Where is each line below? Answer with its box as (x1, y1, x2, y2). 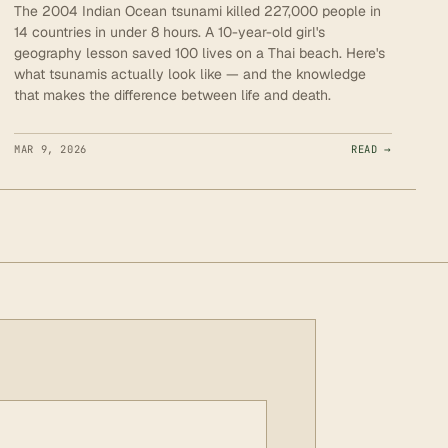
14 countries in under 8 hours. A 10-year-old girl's (14, 22, 325, 41)
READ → (351, 141, 392, 156)
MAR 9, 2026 (14, 141, 87, 156)
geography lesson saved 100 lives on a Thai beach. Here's (14, 43, 385, 62)
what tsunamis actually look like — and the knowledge (14, 64, 366, 83)
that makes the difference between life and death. (14, 85, 331, 104)
